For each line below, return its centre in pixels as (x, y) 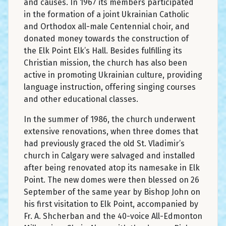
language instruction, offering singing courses (110, 87)
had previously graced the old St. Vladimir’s (104, 143)
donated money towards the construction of (106, 38)
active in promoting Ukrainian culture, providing (113, 75)
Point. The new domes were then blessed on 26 (111, 180)
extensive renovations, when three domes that (111, 131)
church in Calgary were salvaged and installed (109, 155)
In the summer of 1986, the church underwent (109, 119)
